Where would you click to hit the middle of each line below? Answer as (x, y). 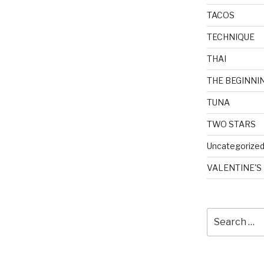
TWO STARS (231, 124)
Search (221, 213)
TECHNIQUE (230, 37)
